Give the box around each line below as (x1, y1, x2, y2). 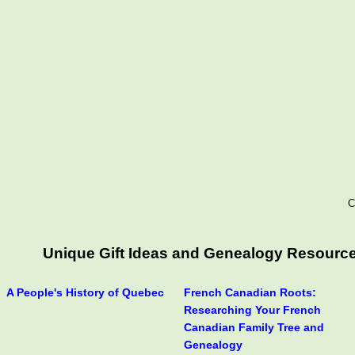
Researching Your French (184, 303, 321, 316)
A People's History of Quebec (6, 285, 164, 299)
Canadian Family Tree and (184, 320, 324, 334)
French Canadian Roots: (184, 285, 316, 299)
